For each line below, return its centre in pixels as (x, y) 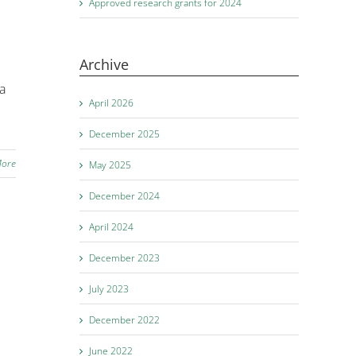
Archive (104, 64)
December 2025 (124, 133)
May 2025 (110, 164)
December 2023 (124, 257)
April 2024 (111, 226)
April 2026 (111, 103)
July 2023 (109, 288)
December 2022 (124, 319)
